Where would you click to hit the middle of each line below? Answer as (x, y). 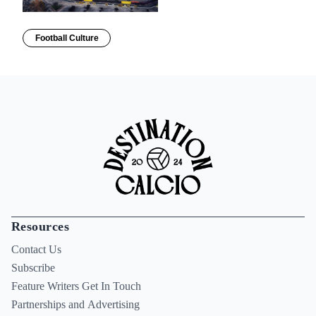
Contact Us (36, 250)
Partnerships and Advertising (75, 305)
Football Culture (67, 38)
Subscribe (33, 268)
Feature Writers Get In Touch (76, 286)
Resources (41, 227)
